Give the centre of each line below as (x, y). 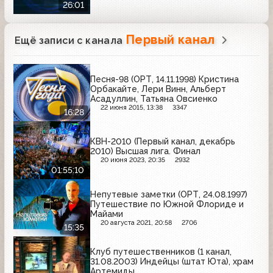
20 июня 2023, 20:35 (133, 160)
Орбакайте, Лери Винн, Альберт (158, 89)
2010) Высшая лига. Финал (145, 151)
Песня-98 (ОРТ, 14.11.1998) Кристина (165, 79)
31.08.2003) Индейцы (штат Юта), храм (172, 262)
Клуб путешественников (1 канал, (161, 252)
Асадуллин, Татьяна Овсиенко (154, 98)
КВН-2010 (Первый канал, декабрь (163, 142)
